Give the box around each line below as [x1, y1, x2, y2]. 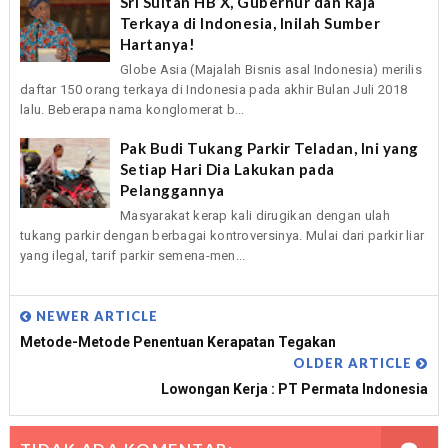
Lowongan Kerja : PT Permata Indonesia [161, 381, 429, 398]
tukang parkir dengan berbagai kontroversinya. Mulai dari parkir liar [19, 227, 425, 243]
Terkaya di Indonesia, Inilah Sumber [119, 13, 381, 32]
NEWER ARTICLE [31, 308, 158, 325]
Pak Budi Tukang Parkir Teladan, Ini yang [119, 138, 419, 157]
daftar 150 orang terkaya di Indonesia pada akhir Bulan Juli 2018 [19, 81, 408, 97]
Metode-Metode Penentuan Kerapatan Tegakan [19, 334, 336, 351]
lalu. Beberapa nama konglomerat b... [19, 101, 245, 117]
